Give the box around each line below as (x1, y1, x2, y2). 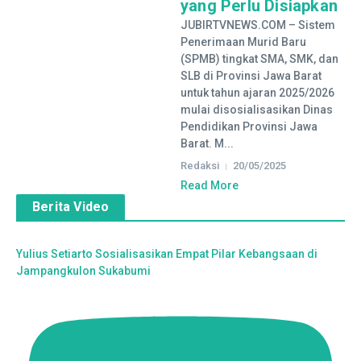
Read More (180, 179, 239, 192)
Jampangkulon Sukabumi (16, 264, 151, 277)
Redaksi (180, 160, 219, 172)
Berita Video (32, 199, 110, 214)
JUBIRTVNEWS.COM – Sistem (180, 19, 335, 31)
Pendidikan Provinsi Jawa (180, 120, 317, 133)
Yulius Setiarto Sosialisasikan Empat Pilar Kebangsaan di (16, 247, 317, 260)
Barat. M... (180, 137, 234, 150)
